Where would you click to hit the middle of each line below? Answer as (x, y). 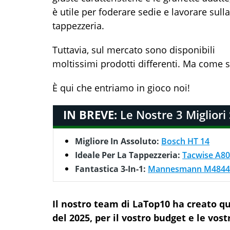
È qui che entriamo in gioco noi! (121, 88)
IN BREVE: (90, 114)
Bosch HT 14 (186, 141)
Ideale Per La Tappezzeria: (129, 155)
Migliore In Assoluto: (118, 141)
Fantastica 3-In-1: (112, 169)
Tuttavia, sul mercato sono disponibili (134, 50)
